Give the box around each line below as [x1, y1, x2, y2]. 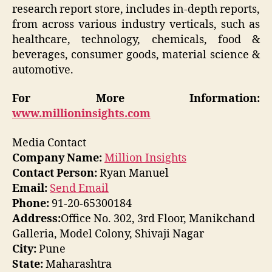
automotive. [12, 63, 73, 77]
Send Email [50, 181, 109, 195]
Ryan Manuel [97, 166, 169, 180]
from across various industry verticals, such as [12, 17, 260, 32]
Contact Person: [12, 166, 97, 180]
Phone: [12, 196, 49, 211]
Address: [12, 211, 61, 226]
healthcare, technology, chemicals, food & [12, 32, 260, 47]
